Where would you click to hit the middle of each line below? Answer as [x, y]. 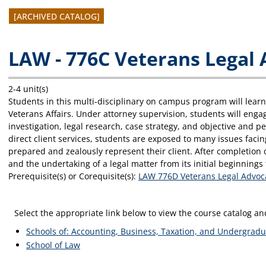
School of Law [53, 245]
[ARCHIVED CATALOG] [56, 16]
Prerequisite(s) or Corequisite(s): [73, 176]
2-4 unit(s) [28, 89]
